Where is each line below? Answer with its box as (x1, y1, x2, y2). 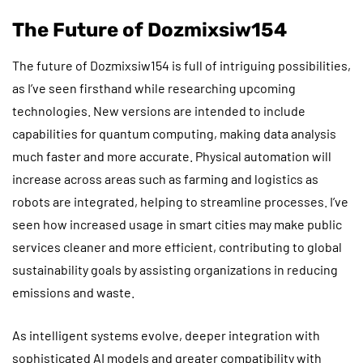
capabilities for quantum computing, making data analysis (12, 125, 336, 141)
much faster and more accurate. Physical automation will (12, 147, 331, 164)
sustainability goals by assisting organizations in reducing (12, 261, 338, 277)
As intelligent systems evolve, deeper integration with (12, 327, 320, 343)
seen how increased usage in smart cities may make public (12, 216, 342, 232)
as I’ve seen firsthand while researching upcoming (12, 79, 296, 96)
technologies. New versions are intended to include (12, 102, 305, 118)
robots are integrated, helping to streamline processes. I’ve (12, 193, 348, 209)
